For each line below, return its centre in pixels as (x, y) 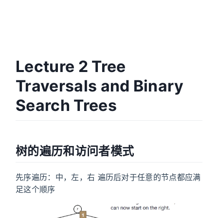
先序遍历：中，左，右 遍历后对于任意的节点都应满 (108, 177)
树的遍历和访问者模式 (75, 151)
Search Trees (66, 105)
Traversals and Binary (100, 86)
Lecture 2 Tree (71, 66)
